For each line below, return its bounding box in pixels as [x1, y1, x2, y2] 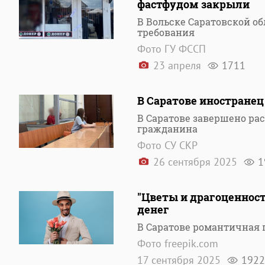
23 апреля [150, 59, 204, 72]
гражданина [137, 122, 198, 135]
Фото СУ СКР [137, 138, 198, 152]
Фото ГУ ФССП [137, 42, 206, 56]
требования [137, 26, 195, 38]
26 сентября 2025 [150, 155, 240, 169]
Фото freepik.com [137, 237, 218, 250]
